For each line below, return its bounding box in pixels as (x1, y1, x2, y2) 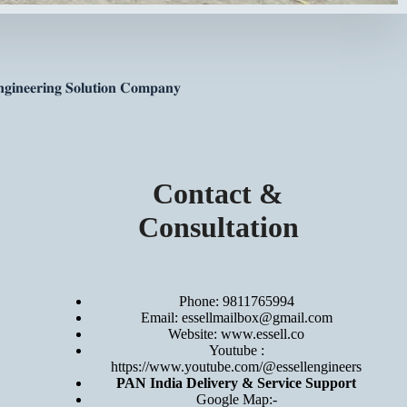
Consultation (137, 210, 299, 243)
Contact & (153, 176, 283, 210)
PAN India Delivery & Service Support (116, 375, 356, 392)
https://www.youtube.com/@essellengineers (111, 359, 362, 375)
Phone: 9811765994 (178, 293, 294, 310)
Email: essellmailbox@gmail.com (140, 310, 333, 326)
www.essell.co (221, 326, 304, 342)
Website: (168, 326, 221, 342)
